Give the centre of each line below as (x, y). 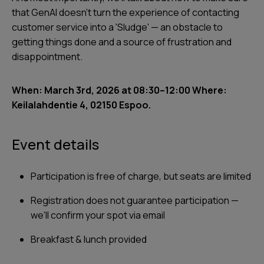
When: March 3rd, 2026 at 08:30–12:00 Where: (119, 90)
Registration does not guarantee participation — (135, 200)
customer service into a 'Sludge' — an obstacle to (117, 27)
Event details (55, 144)
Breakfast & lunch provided (89, 239)
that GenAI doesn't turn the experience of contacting (126, 12)
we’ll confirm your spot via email (98, 215)
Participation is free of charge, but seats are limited (141, 176)
